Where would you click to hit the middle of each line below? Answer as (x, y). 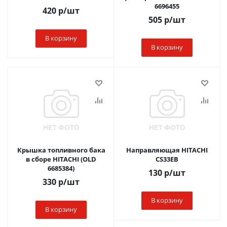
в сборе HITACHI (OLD (61, 159)
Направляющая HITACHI (154, 150)
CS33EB (167, 159)
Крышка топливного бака (61, 150)
